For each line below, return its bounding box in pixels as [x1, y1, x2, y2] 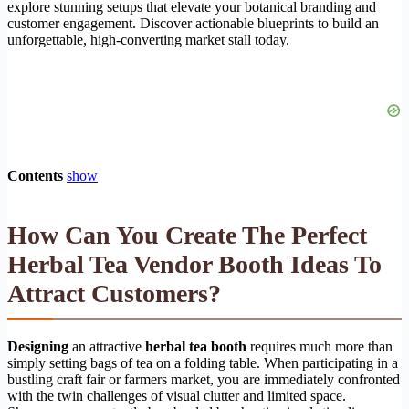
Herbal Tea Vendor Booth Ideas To [7, 249, 382, 278]
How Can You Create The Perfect [7, 220, 367, 249]
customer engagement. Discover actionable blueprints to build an [7, 15, 379, 31]
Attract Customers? [7, 278, 221, 308]
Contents [7, 167, 63, 184]
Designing [7, 338, 68, 354]
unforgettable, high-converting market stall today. [7, 31, 289, 47]
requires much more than [246, 338, 393, 354]
